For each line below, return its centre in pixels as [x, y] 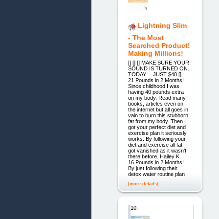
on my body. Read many [157, 98]
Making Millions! [155, 54]
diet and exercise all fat [155, 144]
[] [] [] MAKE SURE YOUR [158, 62]
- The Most [146, 38]
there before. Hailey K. [154, 156]
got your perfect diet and [157, 127]
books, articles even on [155, 103]
